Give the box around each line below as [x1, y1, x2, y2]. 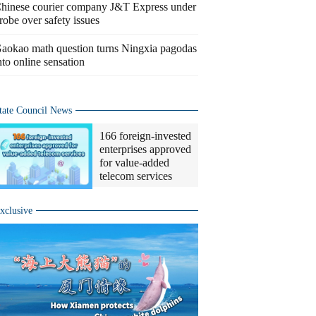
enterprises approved [99, 143, 191, 155]
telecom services [99, 170, 172, 182]
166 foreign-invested [99, 130, 191, 142]
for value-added [99, 157, 169, 169]
